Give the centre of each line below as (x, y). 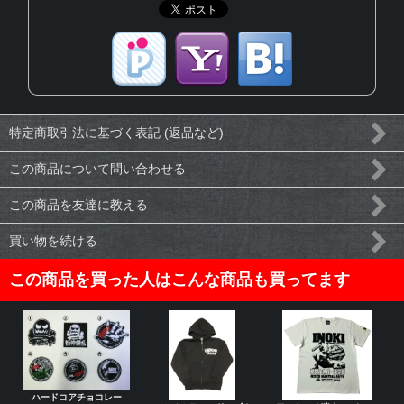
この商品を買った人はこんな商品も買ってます (179, 280)
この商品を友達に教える (78, 205)
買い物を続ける (53, 241)
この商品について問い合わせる (97, 169)
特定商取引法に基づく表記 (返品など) (116, 133)
